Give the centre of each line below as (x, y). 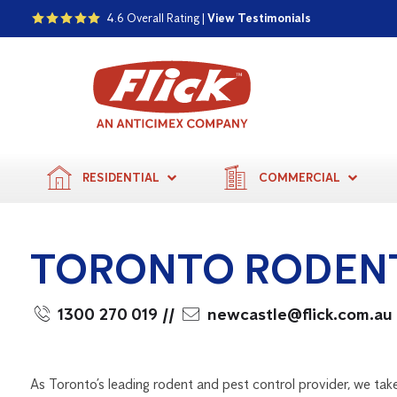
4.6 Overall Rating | (156, 19)
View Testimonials (260, 19)
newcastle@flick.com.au (300, 315)
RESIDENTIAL (121, 178)
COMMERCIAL (300, 178)
